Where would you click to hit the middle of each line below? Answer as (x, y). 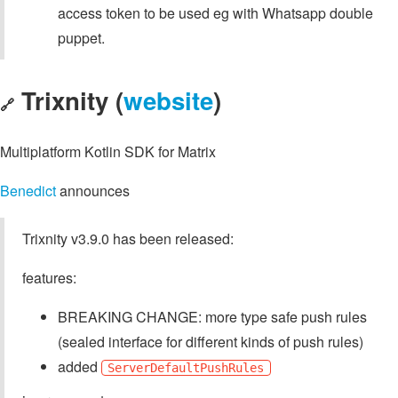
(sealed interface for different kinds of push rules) (211, 342)
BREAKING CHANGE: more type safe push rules (212, 317)
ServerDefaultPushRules (186, 368)
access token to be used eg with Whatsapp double (215, 13)
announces (93, 191)
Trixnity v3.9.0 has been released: (128, 239)
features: (49, 278)
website (168, 99)
